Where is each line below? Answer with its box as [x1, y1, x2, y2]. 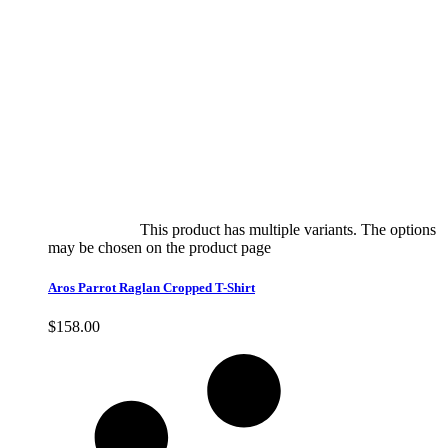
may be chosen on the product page [48, 239, 275, 257]
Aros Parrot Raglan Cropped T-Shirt [48, 279, 255, 295]
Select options [48, 221, 136, 239]
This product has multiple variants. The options [140, 221, 436, 239]
